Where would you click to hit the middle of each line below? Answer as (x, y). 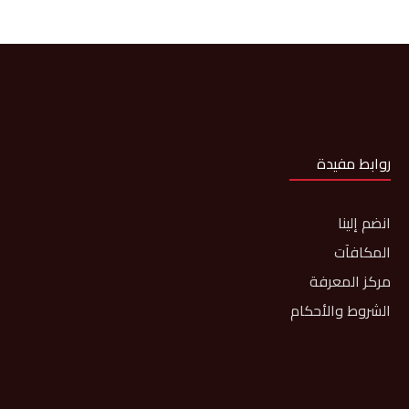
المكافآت (363, 252)
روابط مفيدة (354, 163)
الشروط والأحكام (341, 310)
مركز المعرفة (351, 281)
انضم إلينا (365, 223)
